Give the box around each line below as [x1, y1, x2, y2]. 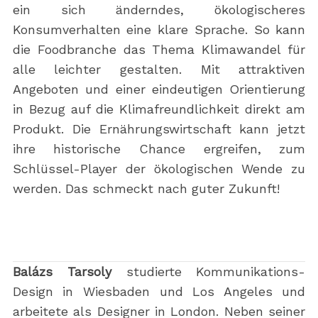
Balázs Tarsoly [12, 264, 111, 280]
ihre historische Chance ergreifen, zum [12, 141, 306, 157]
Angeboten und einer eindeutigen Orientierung [12, 82, 306, 97]
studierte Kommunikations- [111, 264, 306, 280]
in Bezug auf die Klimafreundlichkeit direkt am [12, 102, 306, 117]
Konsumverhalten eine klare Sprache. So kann [12, 22, 306, 38]
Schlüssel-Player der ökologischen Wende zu [12, 161, 306, 177]
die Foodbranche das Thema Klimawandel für [12, 42, 306, 57]
